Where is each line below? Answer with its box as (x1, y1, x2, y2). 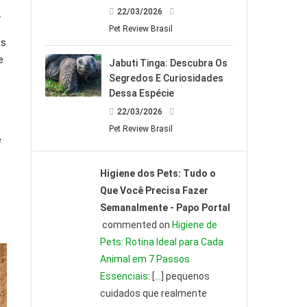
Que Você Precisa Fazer (99, 185, 208, 197)
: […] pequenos (147, 271, 210, 282)
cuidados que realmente (99, 288, 207, 299)
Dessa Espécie (109, 88, 175, 99)
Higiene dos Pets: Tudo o (99, 168, 216, 180)
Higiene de (171, 219, 217, 231)
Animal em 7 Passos (99, 254, 190, 265)
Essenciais (99, 271, 148, 282)
